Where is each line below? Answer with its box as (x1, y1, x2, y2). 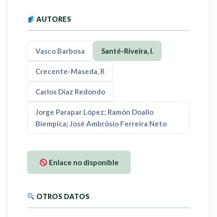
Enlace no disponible (47, 158, 119, 167)
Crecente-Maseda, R (35, 67, 105, 76)
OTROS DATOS (35, 192, 90, 201)
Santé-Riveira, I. (101, 46, 154, 56)
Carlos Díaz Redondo (35, 87, 105, 96)
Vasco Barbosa (35, 46, 85, 56)
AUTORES (35, 15, 72, 24)
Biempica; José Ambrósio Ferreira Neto (35, 119, 167, 128)
